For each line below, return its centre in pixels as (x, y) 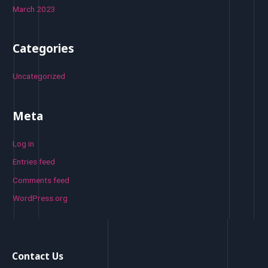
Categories (44, 49)
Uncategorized (39, 76)
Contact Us (38, 256)
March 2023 (34, 9)
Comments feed (41, 180)
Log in (24, 143)
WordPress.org (40, 198)
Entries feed (34, 162)
